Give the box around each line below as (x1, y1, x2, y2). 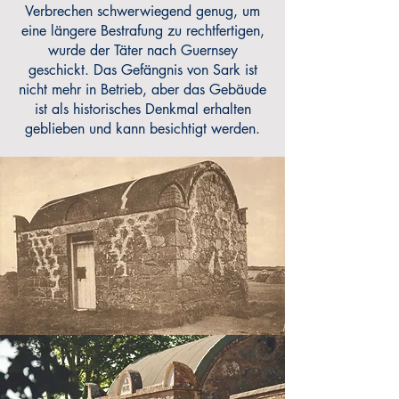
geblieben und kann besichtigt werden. (25, 119, 260, 138)
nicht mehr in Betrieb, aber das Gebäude (19, 80, 266, 99)
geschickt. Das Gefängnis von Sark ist (28, 61, 257, 79)
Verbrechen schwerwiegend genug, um (25, 2, 260, 20)
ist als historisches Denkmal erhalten (34, 100, 251, 118)
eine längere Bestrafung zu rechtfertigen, (20, 21, 265, 40)
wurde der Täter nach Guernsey (47, 41, 238, 60)
